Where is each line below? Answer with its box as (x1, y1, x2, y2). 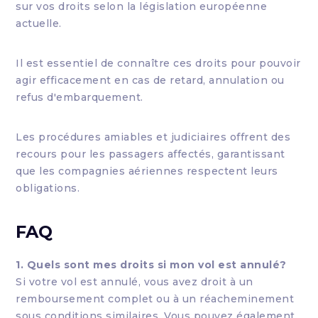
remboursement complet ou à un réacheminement (16, 292, 295, 305)
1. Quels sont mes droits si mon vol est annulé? (16, 258, 287, 271)
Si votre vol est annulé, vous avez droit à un (16, 275, 253, 288)
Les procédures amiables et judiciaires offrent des (16, 131, 291, 143)
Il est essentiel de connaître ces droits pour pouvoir (16, 57, 301, 70)
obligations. (16, 182, 80, 194)
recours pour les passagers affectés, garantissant (16, 148, 285, 160)
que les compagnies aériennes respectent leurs (16, 165, 278, 177)
